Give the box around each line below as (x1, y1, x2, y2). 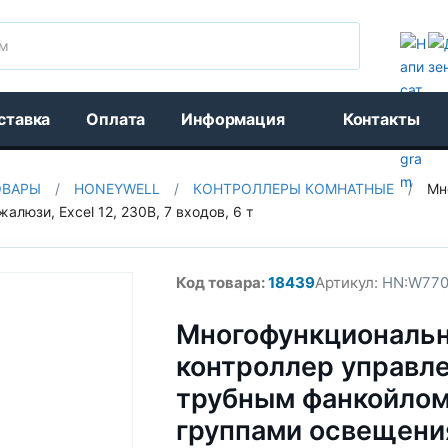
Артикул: (314, 273, 378, 292)
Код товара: (175, 273, 265, 292)
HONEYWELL (74, 180, 160, 197)
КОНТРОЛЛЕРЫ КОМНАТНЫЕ (193, 180, 394, 197)
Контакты (342, 109, 420, 129)
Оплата (86, 109, 146, 129)
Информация (181, 109, 285, 129)
